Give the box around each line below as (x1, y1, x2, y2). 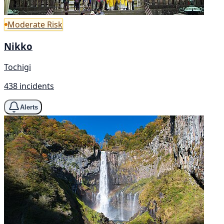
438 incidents (4, 80, 54, 92)
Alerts (20, 103, 38, 111)
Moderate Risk (7, 18, 62, 30)
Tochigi (4, 61, 31, 73)
